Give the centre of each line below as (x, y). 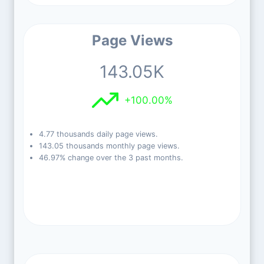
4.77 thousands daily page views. (98, 134)
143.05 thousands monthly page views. (109, 146)
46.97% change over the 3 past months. (111, 158)
